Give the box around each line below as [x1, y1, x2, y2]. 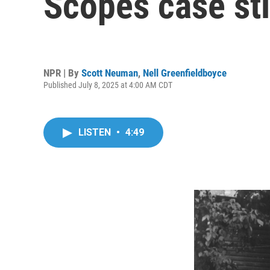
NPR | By [43, 66, 81, 79]
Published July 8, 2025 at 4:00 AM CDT [43, 80, 172, 90]
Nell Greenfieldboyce [143, 66, 227, 79]
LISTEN [78, 127, 113, 138]
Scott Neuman [81, 66, 138, 79]
